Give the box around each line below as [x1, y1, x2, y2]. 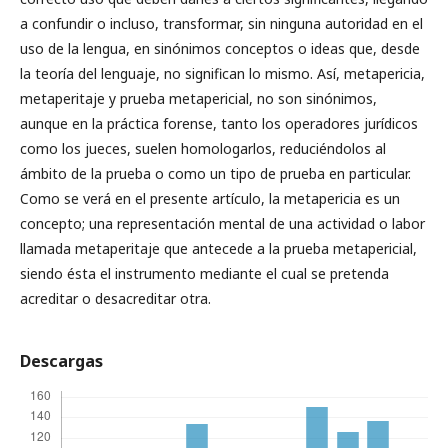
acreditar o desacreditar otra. [20, 288, 211, 308]
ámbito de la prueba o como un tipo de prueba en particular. [20, 163, 411, 183]
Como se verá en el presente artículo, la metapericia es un [20, 188, 400, 208]
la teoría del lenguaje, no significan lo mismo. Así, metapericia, [20, 63, 425, 83]
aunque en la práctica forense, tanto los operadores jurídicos [20, 113, 418, 133]
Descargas [20, 349, 103, 372]
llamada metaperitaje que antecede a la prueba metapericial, [20, 238, 417, 258]
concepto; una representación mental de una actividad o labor [20, 213, 425, 233]
